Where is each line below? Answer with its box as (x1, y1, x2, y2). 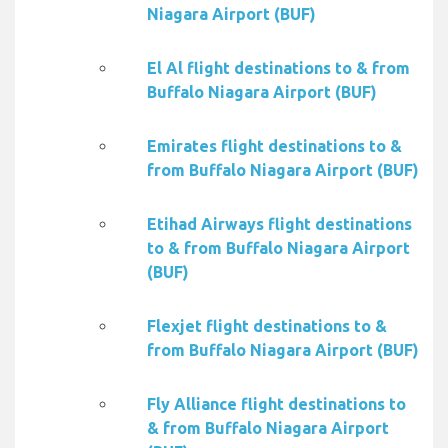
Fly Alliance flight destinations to (147, 395, 406, 414)
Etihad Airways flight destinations (147, 215, 412, 234)
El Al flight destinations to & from (147, 59, 410, 78)
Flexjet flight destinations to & (147, 317, 387, 336)
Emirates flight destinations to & (147, 137, 402, 156)
